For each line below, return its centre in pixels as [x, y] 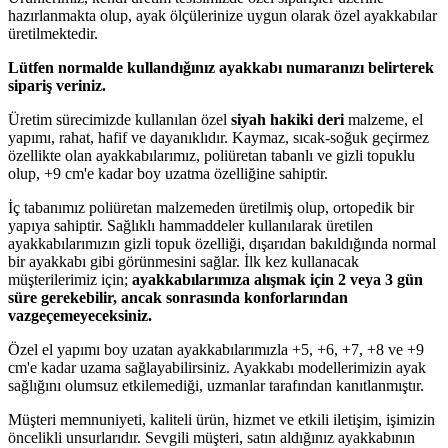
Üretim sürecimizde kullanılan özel [119, 119]
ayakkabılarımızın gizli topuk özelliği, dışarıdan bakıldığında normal [222, 243]
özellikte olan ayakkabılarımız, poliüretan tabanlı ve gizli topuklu [211, 155]
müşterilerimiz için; [70, 279]
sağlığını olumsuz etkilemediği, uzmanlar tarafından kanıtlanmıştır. [216, 385]
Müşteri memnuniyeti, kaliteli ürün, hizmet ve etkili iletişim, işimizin [221, 419]
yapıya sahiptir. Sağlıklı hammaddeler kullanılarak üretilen [190, 225]
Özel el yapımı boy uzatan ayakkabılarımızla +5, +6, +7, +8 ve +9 [216, 349]
